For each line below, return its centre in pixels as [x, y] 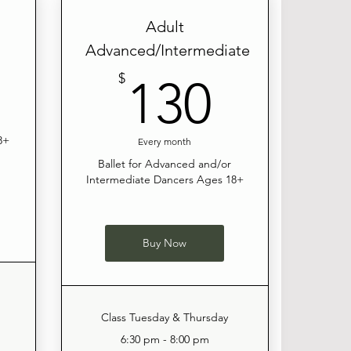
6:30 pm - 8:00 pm [165, 340]
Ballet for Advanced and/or [165, 164]
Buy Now [165, 243]
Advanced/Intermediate [167, 51]
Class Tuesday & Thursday [165, 318]
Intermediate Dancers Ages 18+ [165, 180]
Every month [165, 142]
